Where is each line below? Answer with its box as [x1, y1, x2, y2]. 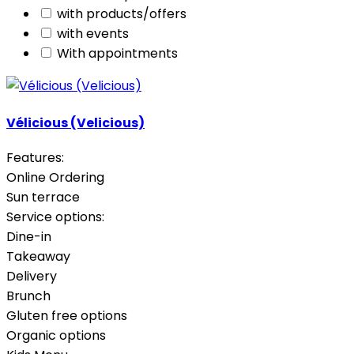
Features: [6, 149, 64, 168]
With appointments [57, 44, 178, 62]
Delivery [6, 267, 57, 286]
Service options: [6, 208, 104, 227]
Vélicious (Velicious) [6, 113, 145, 132]
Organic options [6, 326, 106, 345]
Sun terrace [6, 188, 80, 207]
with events [57, 24, 129, 43]
